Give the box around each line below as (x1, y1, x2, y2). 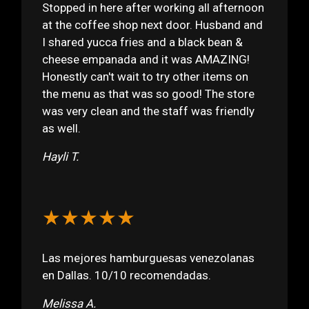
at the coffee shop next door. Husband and (42, 17, 263, 32)
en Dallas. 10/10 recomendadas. (42, 268, 212, 282)
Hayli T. (42, 149, 79, 163)
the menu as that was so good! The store (42, 86, 255, 101)
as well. (42, 121, 81, 135)
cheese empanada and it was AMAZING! (42, 52, 250, 66)
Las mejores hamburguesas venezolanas (42, 250, 255, 265)
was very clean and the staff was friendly (42, 103, 255, 118)
